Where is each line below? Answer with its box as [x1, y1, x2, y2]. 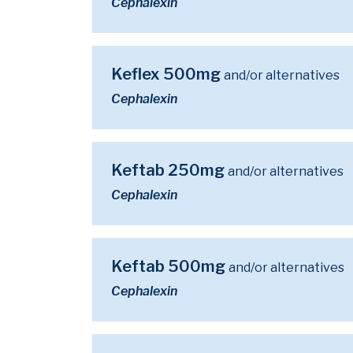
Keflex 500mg [111, 65, 224, 84]
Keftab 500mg [111, 257, 229, 276]
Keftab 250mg [111, 161, 228, 180]
